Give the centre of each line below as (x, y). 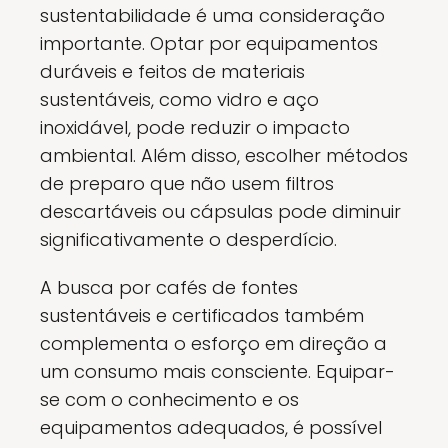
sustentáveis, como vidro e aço (179, 99)
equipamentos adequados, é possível (211, 427)
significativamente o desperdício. (188, 239)
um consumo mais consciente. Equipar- (217, 371)
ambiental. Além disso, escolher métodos (224, 155)
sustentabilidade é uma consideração (212, 15)
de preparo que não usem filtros (187, 183)
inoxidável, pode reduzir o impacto (195, 127)
